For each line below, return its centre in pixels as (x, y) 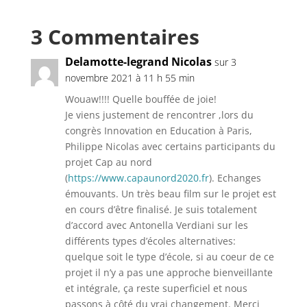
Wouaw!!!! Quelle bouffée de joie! (140, 99)
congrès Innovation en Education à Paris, (158, 131)
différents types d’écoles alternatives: (150, 241)
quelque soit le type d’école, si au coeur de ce (169, 257)
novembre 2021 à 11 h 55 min (130, 78)
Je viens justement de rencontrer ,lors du (159, 115)
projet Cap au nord (108, 162)
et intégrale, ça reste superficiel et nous (156, 288)
